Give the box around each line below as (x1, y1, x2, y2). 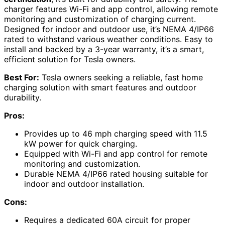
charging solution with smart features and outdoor (4, 82, 196, 92)
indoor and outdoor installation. (24, 178, 144, 189)
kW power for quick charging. (24, 138, 137, 149)
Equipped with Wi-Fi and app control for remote (24, 148, 207, 159)
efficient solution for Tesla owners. (4, 54, 136, 64)
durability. (4, 92, 41, 102)
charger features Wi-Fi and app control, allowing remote (4, 4, 218, 14)
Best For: (4, 72, 39, 82)
